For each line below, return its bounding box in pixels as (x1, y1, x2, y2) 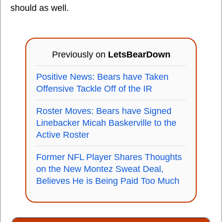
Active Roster (36, 130, 89, 140)
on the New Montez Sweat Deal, (36, 164, 164, 174)
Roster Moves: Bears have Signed (36, 106, 171, 116)
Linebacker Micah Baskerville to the (36, 118, 176, 128)
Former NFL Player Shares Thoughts (36, 152, 182, 162)
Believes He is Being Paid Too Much (36, 176, 179, 186)
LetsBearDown (108, 50, 170, 59)
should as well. (10, 3, 69, 13)
